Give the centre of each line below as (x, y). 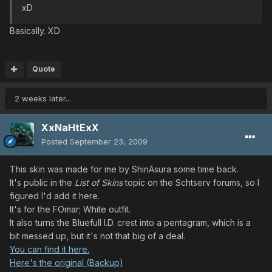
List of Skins (99, 182)
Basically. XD (35, 30)
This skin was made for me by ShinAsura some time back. (124, 169)
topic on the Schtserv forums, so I (191, 182)
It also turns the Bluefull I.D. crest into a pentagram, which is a (130, 222)
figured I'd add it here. (55, 195)
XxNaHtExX (70, 127)
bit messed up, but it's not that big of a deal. (97, 236)
